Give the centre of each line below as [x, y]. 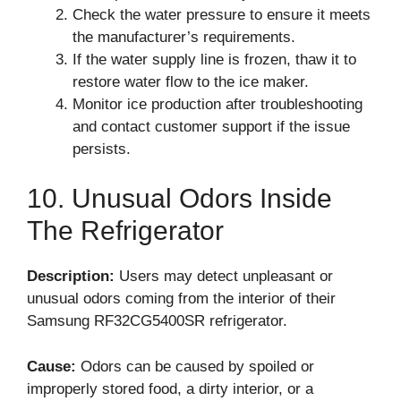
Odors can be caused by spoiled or [195, 366]
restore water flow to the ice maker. [191, 81]
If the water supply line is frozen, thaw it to [214, 59]
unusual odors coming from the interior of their [181, 299]
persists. [102, 149]
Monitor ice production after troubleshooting [218, 104]
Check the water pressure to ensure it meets [222, 14]
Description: [71, 276]
